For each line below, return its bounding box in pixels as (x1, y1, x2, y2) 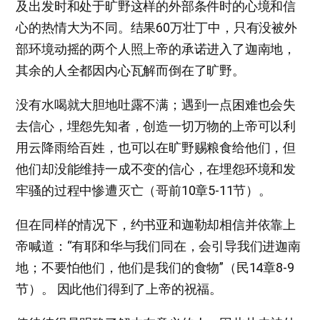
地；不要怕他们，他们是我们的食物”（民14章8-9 (16, 259, 294, 275)
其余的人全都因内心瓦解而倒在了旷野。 (16, 62, 245, 78)
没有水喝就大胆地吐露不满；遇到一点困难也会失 (16, 96, 296, 112)
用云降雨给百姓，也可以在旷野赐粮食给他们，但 (16, 139, 296, 155)
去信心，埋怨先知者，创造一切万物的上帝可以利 (16, 118, 296, 134)
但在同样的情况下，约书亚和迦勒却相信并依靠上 (16, 216, 296, 232)
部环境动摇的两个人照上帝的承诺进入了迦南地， (16, 41, 296, 56)
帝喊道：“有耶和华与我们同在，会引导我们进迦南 (16, 238, 301, 254)
